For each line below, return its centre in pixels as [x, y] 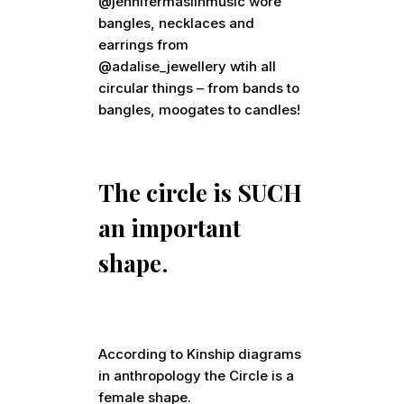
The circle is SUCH [201, 193]
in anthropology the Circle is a [197, 376]
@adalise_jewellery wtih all [188, 67]
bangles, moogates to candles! [200, 110]
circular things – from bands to [199, 88]
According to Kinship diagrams [200, 354]
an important [170, 228]
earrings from [144, 45]
